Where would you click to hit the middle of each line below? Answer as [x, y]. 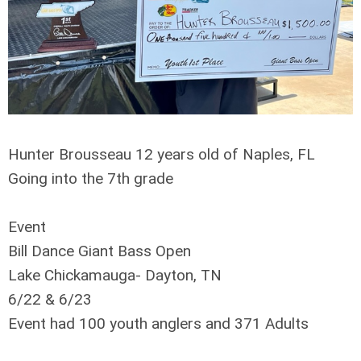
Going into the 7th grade [93, 178]
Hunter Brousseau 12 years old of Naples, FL [164, 154]
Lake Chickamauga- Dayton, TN [117, 275]
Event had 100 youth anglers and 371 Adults [160, 323]
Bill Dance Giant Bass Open [102, 251]
